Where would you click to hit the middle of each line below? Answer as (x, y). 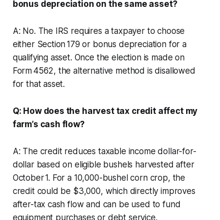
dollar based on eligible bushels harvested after (103, 164)
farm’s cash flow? (48, 124)
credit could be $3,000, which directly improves (104, 191)
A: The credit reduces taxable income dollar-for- (104, 151)
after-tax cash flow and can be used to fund (96, 204)
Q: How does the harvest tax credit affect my (105, 111)
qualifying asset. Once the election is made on (98, 57)
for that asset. (39, 84)
